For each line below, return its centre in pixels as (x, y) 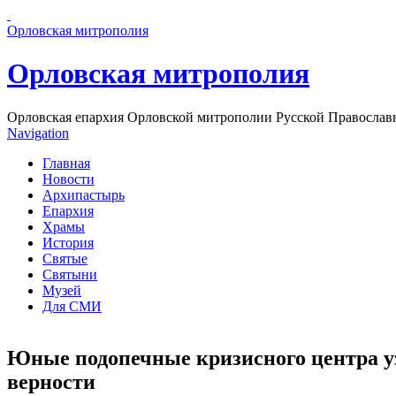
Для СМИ (72, 306)
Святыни (70, 274)
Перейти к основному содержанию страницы (145, 15)
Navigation (38, 133)
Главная (66, 163)
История (68, 242)
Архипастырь (84, 194)
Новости (69, 179)
